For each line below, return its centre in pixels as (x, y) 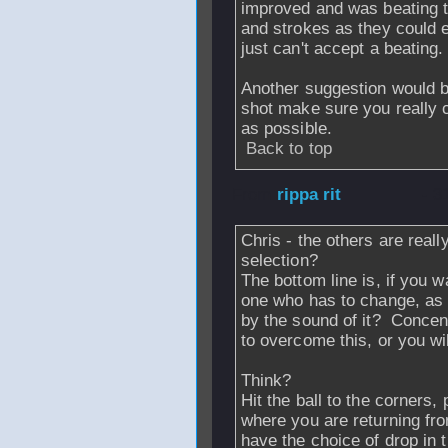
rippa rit (309, 194)
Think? (268, 380)
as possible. (286, 128)
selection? (279, 260)
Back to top (288, 148)
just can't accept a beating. (342, 48)
